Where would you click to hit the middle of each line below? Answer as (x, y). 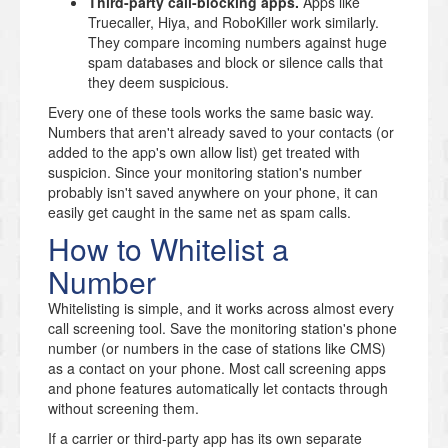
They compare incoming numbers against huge (237, 41)
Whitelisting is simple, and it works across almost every (221, 307)
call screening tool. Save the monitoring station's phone (222, 327)
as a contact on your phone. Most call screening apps (217, 367)
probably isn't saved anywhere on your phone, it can (213, 191)
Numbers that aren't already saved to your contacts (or (221, 131)
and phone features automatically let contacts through (218, 387)
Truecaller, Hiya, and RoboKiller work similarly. (233, 21)
